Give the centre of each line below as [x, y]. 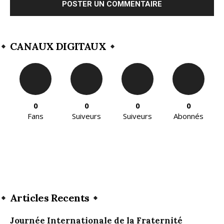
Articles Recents [50, 198]
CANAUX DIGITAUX [58, 46]
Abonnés [188, 116]
